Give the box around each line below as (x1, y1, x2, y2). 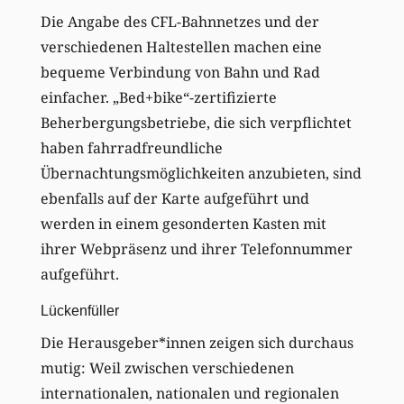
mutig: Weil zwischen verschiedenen (40, 357, 294, 378)
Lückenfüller (40, 302, 119, 318)
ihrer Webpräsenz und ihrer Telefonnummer (40, 238, 353, 259)
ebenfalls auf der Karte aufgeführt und (40, 188, 309, 208)
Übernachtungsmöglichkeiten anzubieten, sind (40, 162, 362, 183)
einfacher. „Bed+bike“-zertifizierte (40, 87, 277, 107)
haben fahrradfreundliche (40, 137, 223, 158)
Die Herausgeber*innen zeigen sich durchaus (40, 332, 353, 353)
